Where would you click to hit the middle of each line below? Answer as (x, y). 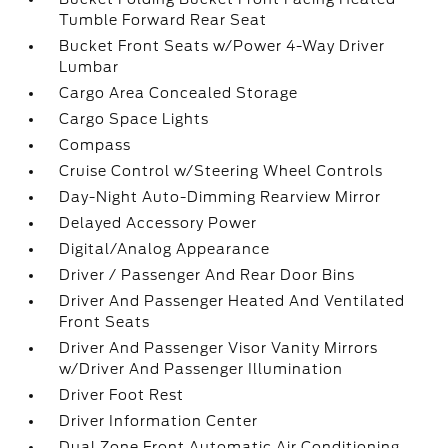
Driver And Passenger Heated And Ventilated (232, 301)
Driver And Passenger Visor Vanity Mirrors (219, 348)
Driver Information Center (159, 421)
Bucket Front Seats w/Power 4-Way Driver (222, 46)
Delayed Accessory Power (158, 223)
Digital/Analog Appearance (165, 249)
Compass (95, 145)
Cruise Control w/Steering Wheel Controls (221, 171)
